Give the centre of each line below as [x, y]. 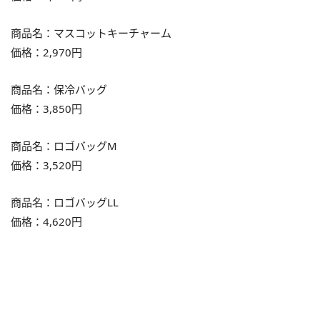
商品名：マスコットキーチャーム [91, 33]
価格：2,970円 [46, 52]
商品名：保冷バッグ [59, 90]
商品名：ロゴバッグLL [65, 202]
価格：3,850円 [46, 109]
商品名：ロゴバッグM [64, 146]
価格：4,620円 [46, 222]
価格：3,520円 [46, 165]
